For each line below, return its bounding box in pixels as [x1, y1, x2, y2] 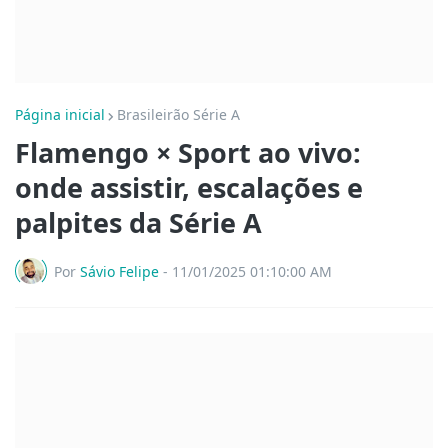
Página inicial [15, 105, 105, 124]
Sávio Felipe [80, 261, 159, 281]
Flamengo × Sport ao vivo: [15, 134, 361, 171]
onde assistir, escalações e [15, 169, 363, 206]
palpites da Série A [15, 204, 262, 241]
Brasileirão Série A [117, 105, 240, 124]
